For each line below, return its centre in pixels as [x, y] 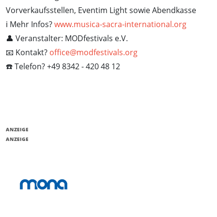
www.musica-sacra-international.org [120, 24]
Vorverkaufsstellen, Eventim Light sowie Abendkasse [101, 10]
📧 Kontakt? [28, 53]
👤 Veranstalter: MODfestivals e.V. [67, 39]
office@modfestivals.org [93, 53]
